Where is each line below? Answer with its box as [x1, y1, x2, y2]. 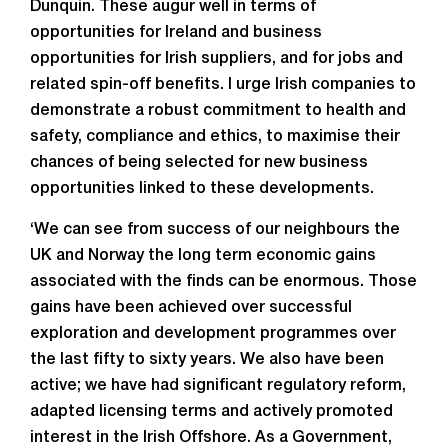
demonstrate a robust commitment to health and [30, 104, 406, 118]
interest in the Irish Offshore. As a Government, [30, 431, 392, 445]
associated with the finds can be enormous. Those [30, 275, 417, 289]
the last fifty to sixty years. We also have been [30, 353, 384, 367]
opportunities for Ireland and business [30, 26, 322, 40]
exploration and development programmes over [30, 327, 396, 341]
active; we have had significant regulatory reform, [30, 379, 406, 393]
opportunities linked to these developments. [30, 182, 374, 196]
